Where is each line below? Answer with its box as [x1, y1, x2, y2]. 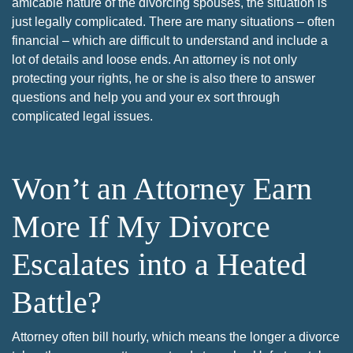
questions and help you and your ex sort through [12, 90, 280, 104]
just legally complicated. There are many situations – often [12, 14, 335, 28]
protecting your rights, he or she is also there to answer [12, 71, 315, 85]
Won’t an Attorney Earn [12, 170, 312, 206]
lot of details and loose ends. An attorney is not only [12, 52, 297, 66]
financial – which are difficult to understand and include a [12, 33, 328, 47]
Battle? [12, 284, 102, 320]
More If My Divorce [12, 208, 270, 244]
